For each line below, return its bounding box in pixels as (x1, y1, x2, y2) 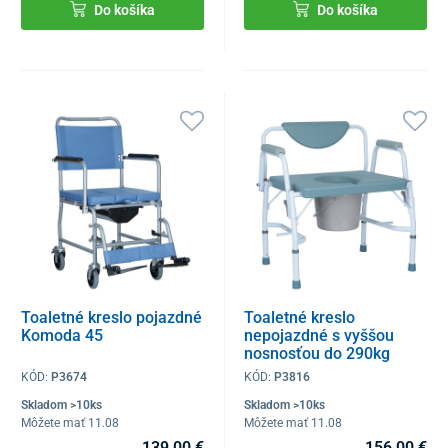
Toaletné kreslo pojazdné (21, 307, 202, 327)
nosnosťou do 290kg (244, 343, 391, 363)
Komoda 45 (21, 325, 103, 345)
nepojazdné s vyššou (244, 325, 395, 345)
